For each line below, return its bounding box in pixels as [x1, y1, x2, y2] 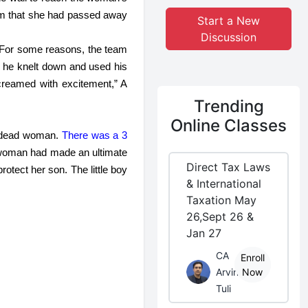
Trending [193, 96, 264, 116]
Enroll [240, 252, 265, 263]
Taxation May [186, 193, 257, 207]
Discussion [201, 30, 257, 44]
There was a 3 [58, 130, 128, 141]
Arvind [216, 266, 245, 278]
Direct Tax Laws [186, 160, 271, 174]
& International [186, 177, 262, 190]
